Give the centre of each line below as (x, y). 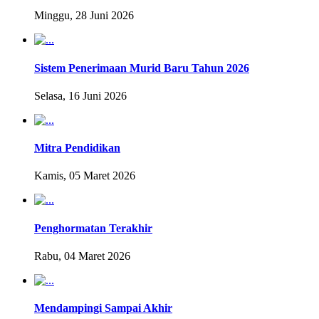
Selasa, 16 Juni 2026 (80, 95)
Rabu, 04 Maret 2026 (82, 256)
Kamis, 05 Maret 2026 (85, 176)
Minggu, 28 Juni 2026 (84, 16)
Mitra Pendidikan (77, 148)
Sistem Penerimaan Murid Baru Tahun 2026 (142, 68)
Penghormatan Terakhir (93, 228)
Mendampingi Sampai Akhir (103, 308)
